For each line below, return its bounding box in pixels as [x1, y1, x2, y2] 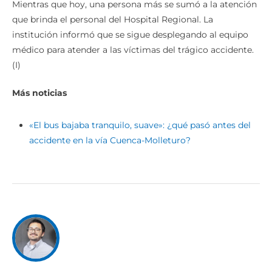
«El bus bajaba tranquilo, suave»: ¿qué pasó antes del [29, 120, 251, 131]
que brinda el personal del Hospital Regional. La [12, 14, 213, 25]
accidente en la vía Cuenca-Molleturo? [29, 135, 191, 146]
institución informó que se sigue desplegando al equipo [12, 29, 248, 41]
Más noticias [12, 87, 67, 99]
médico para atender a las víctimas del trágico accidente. [12, 44, 254, 56]
